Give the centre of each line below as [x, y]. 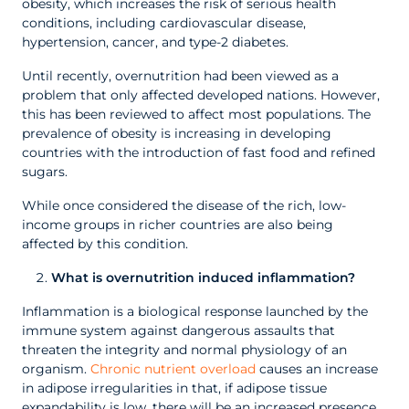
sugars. [45, 172]
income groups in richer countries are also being [178, 225]
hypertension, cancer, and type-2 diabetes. [155, 42]
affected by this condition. [105, 244]
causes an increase [317, 369]
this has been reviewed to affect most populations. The [196, 114]
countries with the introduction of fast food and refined [199, 152]
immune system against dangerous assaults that [178, 330]
